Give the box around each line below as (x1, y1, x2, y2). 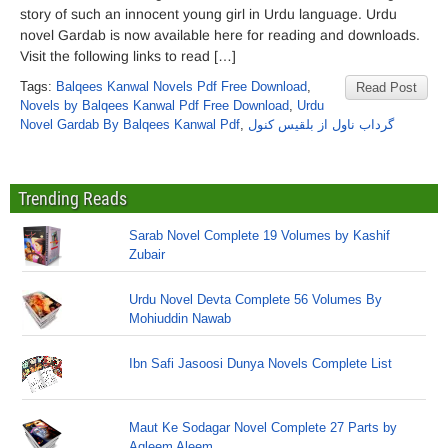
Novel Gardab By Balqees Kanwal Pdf (20, 117, 240, 132)
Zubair (129, 247, 166, 262)
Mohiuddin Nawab (129, 311, 232, 326)
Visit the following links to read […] (20, 48, 236, 64)
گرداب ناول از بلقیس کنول (248, 117, 394, 132)
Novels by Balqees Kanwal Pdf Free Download (20, 98, 289, 113)
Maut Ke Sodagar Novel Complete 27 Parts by (129, 420, 398, 435)
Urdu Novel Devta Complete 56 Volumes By (129, 292, 383, 307)
